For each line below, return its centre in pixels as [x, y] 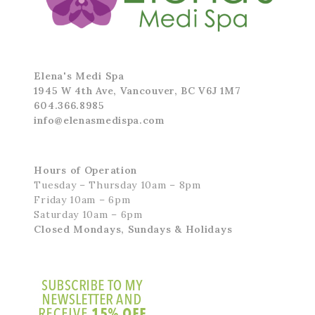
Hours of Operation [86, 171]
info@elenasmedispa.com [99, 121]
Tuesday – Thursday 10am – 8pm [117, 185]
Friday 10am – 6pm [82, 200]
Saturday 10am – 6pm [88, 215]
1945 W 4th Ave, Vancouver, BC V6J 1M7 [137, 91]
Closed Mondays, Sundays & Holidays [133, 230]
